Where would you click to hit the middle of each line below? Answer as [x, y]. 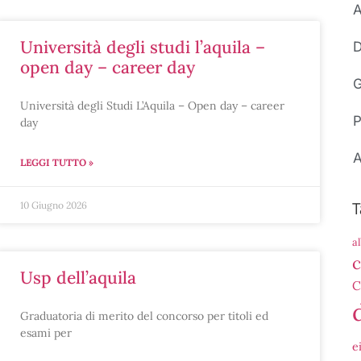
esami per [46, 333]
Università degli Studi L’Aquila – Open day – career [152, 106]
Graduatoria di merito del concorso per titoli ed [144, 316]
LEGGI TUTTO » [56, 162]
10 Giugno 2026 [53, 205]
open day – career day [107, 67]
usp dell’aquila [84, 278]
